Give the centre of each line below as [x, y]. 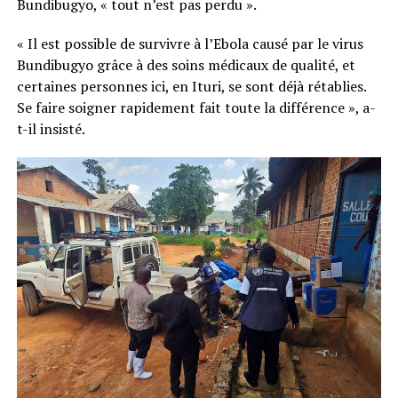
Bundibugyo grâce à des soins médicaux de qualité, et [186, 64]
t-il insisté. [51, 128]
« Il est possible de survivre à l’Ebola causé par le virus [190, 43]
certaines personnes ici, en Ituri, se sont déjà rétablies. [191, 86]
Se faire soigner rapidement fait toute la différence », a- [196, 107]
